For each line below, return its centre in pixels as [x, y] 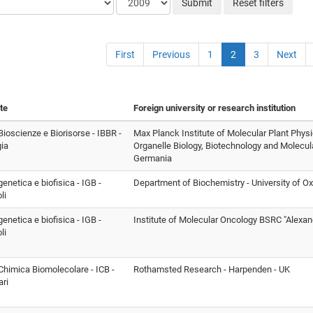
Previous [171, 54]
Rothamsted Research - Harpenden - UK [212, 269]
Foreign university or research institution [214, 108]
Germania [153, 158]
